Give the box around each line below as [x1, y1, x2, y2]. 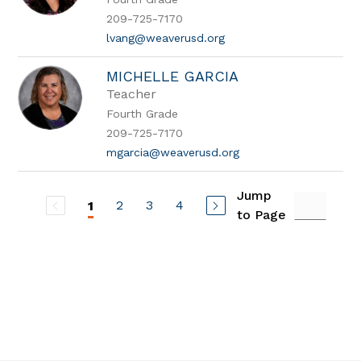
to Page [236, 207, 286, 222]
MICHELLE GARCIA [106, 68, 239, 85]
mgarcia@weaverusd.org [106, 146, 240, 159]
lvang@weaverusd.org [106, 31, 226, 44]
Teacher [106, 86, 157, 102]
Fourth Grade [106, 107, 179, 120]
